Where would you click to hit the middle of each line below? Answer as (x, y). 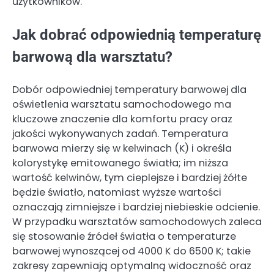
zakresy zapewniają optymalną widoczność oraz (132, 265)
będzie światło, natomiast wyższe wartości (117, 192)
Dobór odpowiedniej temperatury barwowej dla (129, 89)
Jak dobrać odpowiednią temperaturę (137, 35)
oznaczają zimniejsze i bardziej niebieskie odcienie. (136, 207)
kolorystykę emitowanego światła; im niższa (120, 163)
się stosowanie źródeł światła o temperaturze (124, 236)
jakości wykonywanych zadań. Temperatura (120, 133)
